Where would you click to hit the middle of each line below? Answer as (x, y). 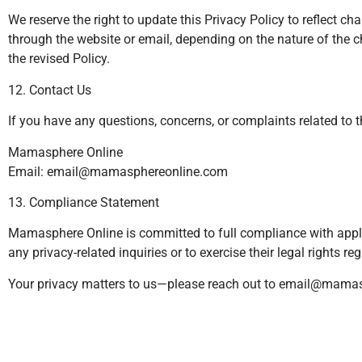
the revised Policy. (59, 59)
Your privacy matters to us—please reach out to (143, 284)
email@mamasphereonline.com (137, 171)
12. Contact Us (50, 90)
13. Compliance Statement (84, 202)
